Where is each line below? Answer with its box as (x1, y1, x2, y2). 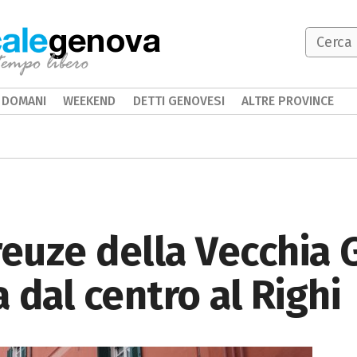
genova (48, 19, 161, 59)
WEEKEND (63, 93, 116, 108)
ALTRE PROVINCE (241, 93, 335, 108)
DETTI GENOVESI (132, 93, 225, 108)
